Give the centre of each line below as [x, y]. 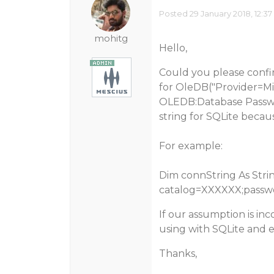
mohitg [111, 38]
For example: [191, 146]
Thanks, [178, 254]
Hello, [173, 48]
